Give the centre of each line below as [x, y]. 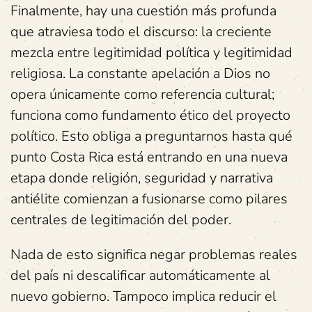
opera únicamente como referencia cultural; [142, 94]
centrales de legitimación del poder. [121, 220]
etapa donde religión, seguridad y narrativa [142, 178]
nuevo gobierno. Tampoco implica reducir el [143, 296]
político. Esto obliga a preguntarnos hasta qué [151, 136]
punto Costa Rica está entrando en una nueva [149, 157]
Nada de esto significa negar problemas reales [154, 255]
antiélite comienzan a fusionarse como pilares [149, 199]
